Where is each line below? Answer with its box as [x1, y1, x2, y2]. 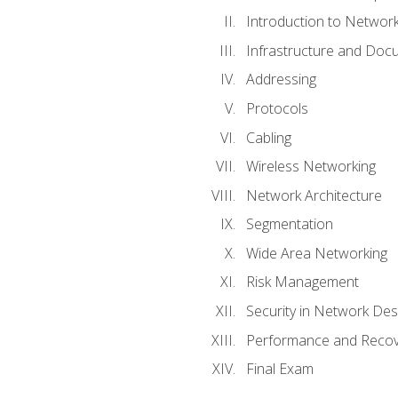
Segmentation [245, 214, 333, 235]
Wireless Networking [245, 156, 376, 177]
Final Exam [245, 359, 314, 379]
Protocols [245, 99, 308, 119]
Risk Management [245, 272, 359, 292]
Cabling [245, 127, 291, 147]
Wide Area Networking [245, 243, 387, 263]
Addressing [245, 69, 316, 90]
